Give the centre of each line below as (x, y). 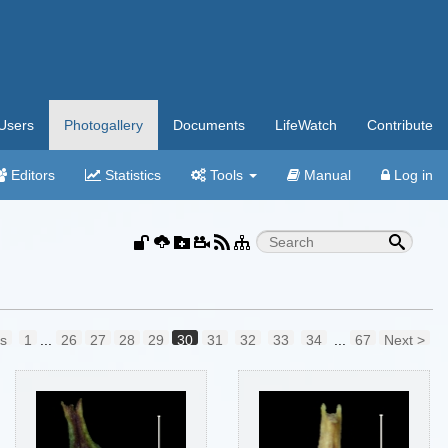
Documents (209, 125)
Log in (411, 175)
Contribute (400, 125)
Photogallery (103, 125)
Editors (31, 175)
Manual (325, 175)
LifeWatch (306, 125)
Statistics (131, 175)
